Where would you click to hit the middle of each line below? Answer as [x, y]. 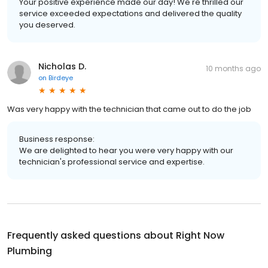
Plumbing [30, 251]
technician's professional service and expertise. [112, 162]
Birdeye [61, 77]
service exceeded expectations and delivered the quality [130, 13]
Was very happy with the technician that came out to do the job [129, 109]
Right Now [200, 235]
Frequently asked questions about [92, 235]
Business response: [57, 139]
